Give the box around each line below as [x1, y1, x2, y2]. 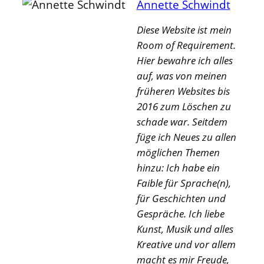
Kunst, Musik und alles [136, 222, 233, 236]
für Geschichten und [136, 192, 226, 206]
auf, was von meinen [136, 69, 227, 83]
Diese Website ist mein [136, 23, 232, 37]
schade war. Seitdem [136, 115, 227, 129]
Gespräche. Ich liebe [136, 207, 225, 221]
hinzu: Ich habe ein [136, 161, 220, 175]
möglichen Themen [136, 146, 220, 160]
